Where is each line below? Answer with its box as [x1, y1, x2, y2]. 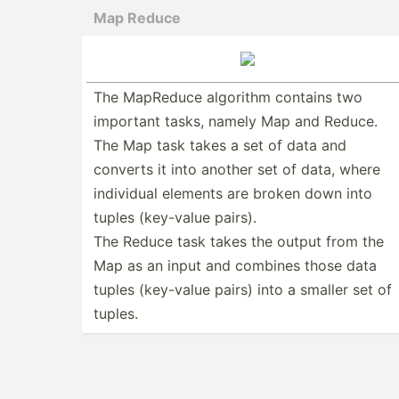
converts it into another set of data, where [94, 160, 380, 178]
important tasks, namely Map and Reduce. [94, 112, 378, 130]
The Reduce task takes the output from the [94, 232, 384, 250]
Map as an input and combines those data [94, 256, 377, 274]
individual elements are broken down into [94, 184, 372, 202]
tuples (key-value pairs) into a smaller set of [94, 281, 392, 298]
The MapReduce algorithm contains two [94, 88, 362, 106]
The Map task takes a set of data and [94, 136, 346, 154]
